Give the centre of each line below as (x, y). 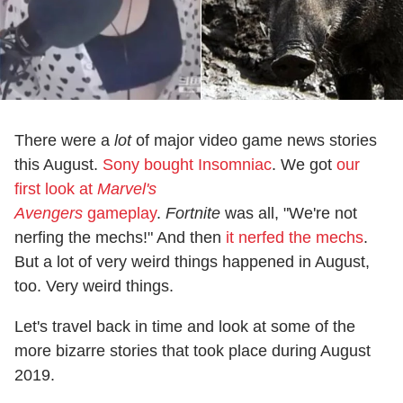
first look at (56, 188)
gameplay (120, 213)
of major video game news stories (254, 140)
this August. (58, 164)
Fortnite (193, 213)
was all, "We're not (289, 213)
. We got (304, 164)
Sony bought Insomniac (187, 164)
